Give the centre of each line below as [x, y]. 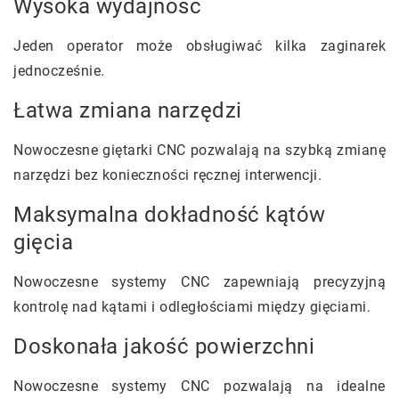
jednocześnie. [59, 70]
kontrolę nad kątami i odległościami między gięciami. [192, 306]
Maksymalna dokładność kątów [170, 214]
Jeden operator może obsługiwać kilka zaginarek [199, 45]
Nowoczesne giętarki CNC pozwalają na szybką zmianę [199, 150]
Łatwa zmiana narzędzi [130, 110]
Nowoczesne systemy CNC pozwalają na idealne [199, 386]
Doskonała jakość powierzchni [167, 346]
